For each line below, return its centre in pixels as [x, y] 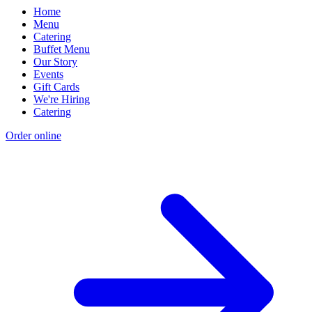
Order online [33, 136]
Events [48, 75]
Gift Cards [56, 87]
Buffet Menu [62, 49]
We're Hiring [62, 100]
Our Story [55, 62]
